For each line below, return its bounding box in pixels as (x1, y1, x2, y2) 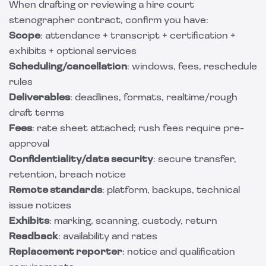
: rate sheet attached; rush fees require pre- (32, 124, 244, 134)
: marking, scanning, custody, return (49, 217, 217, 226)
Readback (9, 232, 58, 242)
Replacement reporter (9, 248, 122, 257)
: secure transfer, (153, 155, 236, 164)
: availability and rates (58, 232, 157, 242)
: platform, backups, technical (102, 186, 240, 195)
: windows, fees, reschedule (127, 62, 257, 72)
